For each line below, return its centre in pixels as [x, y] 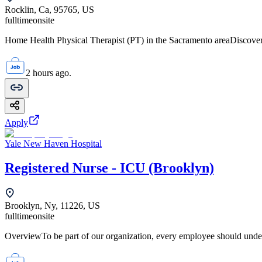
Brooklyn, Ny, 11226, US [52, 206]
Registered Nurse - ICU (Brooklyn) [109, 168]
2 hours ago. [49, 73]
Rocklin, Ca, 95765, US [49, 9]
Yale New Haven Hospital [53, 143]
